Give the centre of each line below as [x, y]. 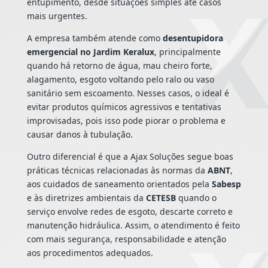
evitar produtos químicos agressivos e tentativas [124, 107]
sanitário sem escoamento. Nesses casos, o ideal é [128, 93]
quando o [196, 198]
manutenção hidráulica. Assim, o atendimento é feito [133, 226]
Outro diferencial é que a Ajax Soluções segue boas [130, 157]
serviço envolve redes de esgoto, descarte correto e [130, 212]
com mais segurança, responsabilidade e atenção [126, 239]
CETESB [161, 198]
